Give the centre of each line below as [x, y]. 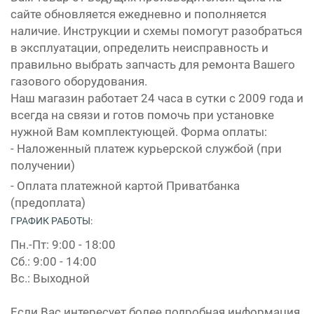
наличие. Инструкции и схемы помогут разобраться [156, 30]
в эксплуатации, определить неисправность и [139, 47]
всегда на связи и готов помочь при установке [142, 115]
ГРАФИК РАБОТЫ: [52, 220]
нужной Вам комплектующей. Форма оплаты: [139, 131]
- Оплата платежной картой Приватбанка [125, 185]
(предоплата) [48, 202]
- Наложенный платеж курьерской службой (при [146, 148]
